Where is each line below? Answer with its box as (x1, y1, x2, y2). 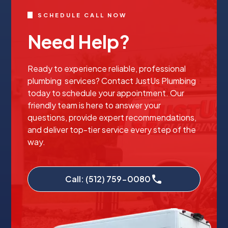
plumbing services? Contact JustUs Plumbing (27, 75, 196, 86)
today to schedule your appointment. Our (27, 88, 185, 98)
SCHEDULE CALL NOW (38, 11, 127, 18)
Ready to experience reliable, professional (27, 63, 186, 74)
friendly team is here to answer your (27, 100, 161, 110)
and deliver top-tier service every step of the (27, 124, 196, 135)
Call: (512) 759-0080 (65, 174, 151, 184)
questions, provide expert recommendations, (27, 112, 197, 123)
